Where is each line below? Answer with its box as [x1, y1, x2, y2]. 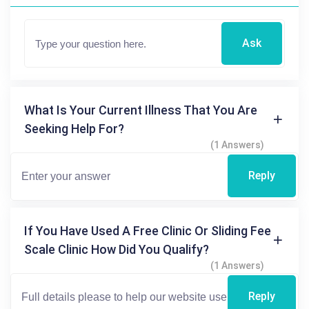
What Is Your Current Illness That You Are [24, 102, 257, 117]
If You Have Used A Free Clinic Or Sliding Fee [24, 223, 271, 238]
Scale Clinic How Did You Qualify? [24, 241, 209, 257]
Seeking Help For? [24, 121, 124, 136]
